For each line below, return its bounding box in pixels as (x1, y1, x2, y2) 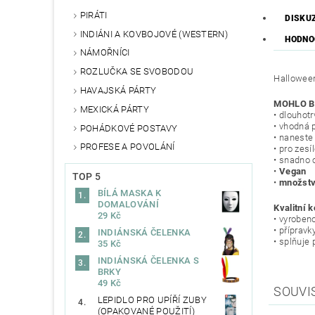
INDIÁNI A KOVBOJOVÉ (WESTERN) (79, 28, 229, 39)
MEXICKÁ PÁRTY (79, 103, 149, 115)
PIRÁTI (79, 9, 108, 20)
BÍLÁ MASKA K (97, 188, 162, 199)
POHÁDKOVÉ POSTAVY (79, 122, 178, 134)
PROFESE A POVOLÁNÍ (79, 141, 175, 153)
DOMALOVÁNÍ (97, 199, 159, 210)
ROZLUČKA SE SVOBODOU (79, 66, 194, 77)
